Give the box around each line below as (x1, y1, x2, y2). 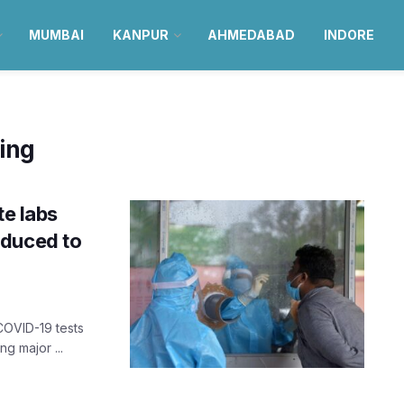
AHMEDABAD (207, 27, 295, 42)
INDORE (323, 27, 374, 42)
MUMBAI (28, 27, 84, 42)
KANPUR (112, 27, 169, 42)
